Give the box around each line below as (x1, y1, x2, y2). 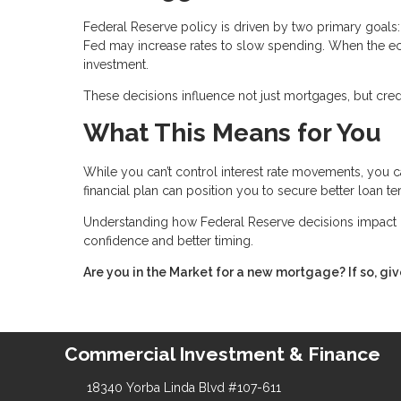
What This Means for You (83, 117, 381, 148)
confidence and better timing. (83, 233, 253, 248)
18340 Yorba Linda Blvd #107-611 (86, 380, 281, 395)
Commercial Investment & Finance (64, 343, 380, 366)
